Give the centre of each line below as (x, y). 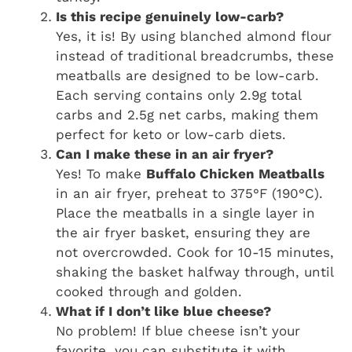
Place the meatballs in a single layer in (185, 213)
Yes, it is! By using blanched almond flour (194, 37)
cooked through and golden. (149, 292)
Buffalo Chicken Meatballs (235, 174)
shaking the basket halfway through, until (194, 272)
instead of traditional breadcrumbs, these (195, 56)
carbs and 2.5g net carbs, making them (187, 115)
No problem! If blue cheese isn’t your (178, 331)
